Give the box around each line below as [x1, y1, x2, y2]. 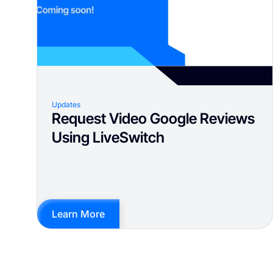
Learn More [52, 208, 105, 221]
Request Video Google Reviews [52, 110, 255, 128]
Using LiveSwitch [52, 129, 165, 147]
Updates [52, 100, 80, 110]
